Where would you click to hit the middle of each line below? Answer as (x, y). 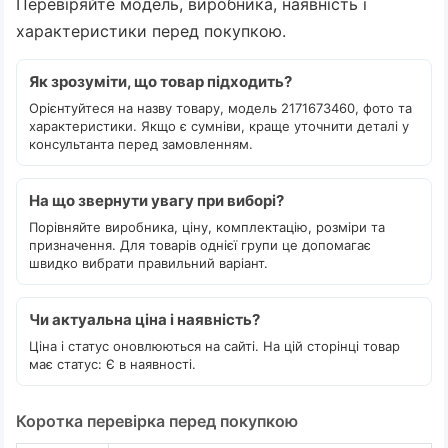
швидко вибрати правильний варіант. (148, 263)
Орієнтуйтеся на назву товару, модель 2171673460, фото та (220, 108)
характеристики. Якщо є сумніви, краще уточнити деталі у (219, 126)
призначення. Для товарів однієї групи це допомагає (200, 245)
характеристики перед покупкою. (151, 31)
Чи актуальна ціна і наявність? (144, 319)
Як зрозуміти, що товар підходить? (160, 81)
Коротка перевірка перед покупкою (157, 421)
